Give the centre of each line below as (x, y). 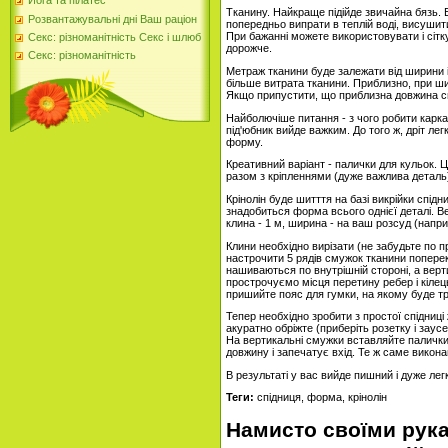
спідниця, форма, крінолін (320, 397)
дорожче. (249, 48)
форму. (244, 141)
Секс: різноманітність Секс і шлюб (114, 37)
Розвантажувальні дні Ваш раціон (112, 18)
